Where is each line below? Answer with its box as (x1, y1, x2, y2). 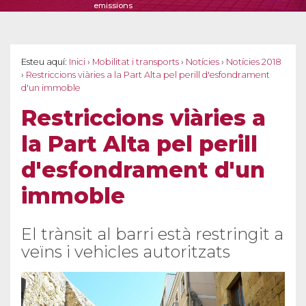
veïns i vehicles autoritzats (21, 242, 230, 262)
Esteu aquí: (21, 57, 67, 68)
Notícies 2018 (226, 57, 281, 68)
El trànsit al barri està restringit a (21, 224, 283, 245)
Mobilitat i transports (92, 57, 179, 68)
